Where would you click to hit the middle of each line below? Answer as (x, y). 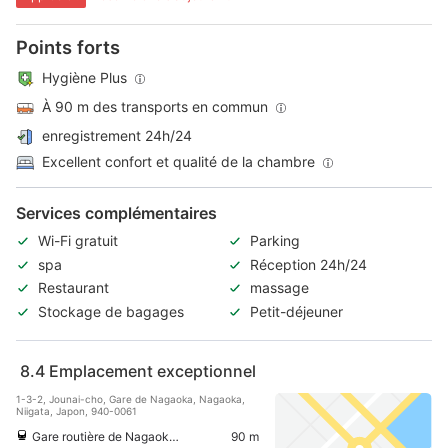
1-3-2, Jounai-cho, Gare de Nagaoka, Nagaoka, (130, 398)
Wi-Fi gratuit (78, 241)
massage (279, 288)
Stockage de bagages (111, 312)
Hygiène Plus (84, 77)
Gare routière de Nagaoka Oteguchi (100, 436)
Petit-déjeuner (296, 312)
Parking (275, 241)
